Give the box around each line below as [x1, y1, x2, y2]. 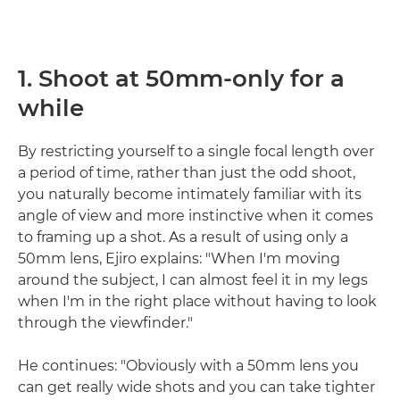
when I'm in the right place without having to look [18, 293, 377, 310]
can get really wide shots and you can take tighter [18, 379, 375, 396]
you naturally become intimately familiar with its [18, 186, 362, 203]
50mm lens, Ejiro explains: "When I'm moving [18, 250, 340, 267]
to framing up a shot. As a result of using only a [18, 229, 348, 246]
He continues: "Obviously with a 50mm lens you [18, 357, 359, 374]
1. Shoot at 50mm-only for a [18, 64, 345, 93]
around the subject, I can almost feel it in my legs [18, 271, 368, 288]
